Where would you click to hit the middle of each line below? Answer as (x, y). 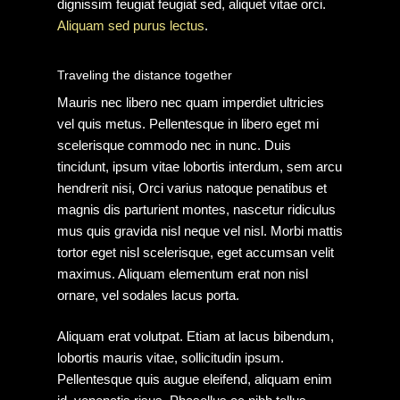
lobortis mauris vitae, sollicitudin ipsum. (171, 358)
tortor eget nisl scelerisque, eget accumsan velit (196, 252)
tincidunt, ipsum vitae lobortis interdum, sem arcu (200, 166)
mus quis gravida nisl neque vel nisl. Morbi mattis (200, 230)
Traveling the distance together (145, 75)
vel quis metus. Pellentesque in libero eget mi (188, 123)
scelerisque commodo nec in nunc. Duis (174, 145)
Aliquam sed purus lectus (131, 25)
